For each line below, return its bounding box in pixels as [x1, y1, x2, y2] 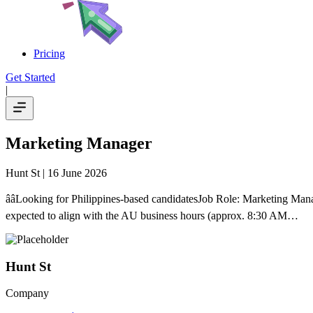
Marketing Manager [6, 133, 152, 152]
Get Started [6, 71, 55, 83]
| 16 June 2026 [40, 166, 107, 179]
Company [6, 287, 49, 300]
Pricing [34, 48, 65, 59]
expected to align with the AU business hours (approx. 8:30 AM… [6, 209, 298, 221]
